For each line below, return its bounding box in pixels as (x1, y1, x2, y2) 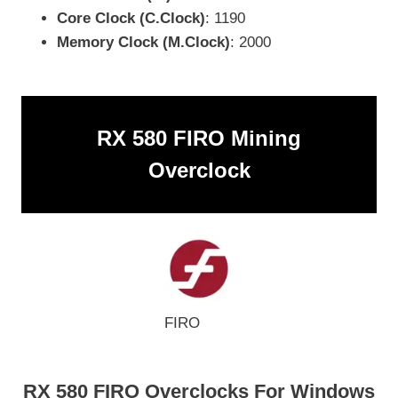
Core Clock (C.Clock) (57, 10, 205, 28)
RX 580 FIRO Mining (97, 125, 301, 150)
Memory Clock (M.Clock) (57, 34, 230, 52)
